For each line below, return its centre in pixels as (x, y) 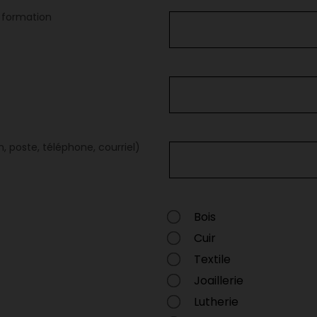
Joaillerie (219, 281)
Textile (212, 259)
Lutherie (216, 302)
